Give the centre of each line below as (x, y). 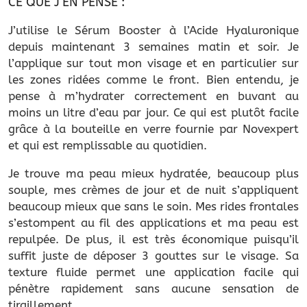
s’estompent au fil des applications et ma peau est (153, 222)
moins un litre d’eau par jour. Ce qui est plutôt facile (153, 112)
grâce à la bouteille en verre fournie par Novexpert (153, 128)
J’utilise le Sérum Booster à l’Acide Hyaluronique (153, 30)
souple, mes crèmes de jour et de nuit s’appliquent (153, 189)
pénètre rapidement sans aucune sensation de (153, 288)
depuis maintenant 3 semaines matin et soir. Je (153, 46)
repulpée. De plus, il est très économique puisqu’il (153, 239)
